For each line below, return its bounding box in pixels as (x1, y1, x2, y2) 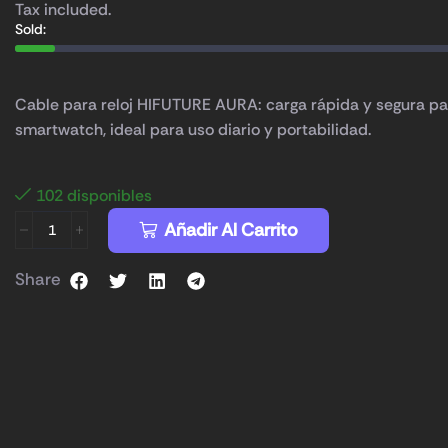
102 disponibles (36, 185, 152, 206)
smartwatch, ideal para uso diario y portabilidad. (15, 119, 371, 140)
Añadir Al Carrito (164, 218, 299, 243)
